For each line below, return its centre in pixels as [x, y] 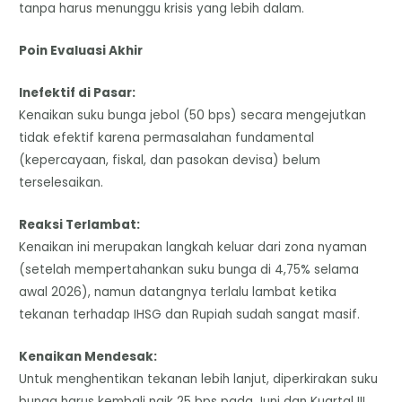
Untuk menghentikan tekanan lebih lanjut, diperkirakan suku [199, 379]
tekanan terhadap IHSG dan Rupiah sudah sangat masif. [190, 314]
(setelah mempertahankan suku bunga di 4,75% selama [189, 269]
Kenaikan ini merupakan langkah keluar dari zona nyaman [193, 247]
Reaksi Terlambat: [80, 224]
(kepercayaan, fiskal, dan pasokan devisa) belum [170, 160]
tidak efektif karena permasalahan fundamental [167, 137]
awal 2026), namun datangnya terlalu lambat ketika [178, 292]
